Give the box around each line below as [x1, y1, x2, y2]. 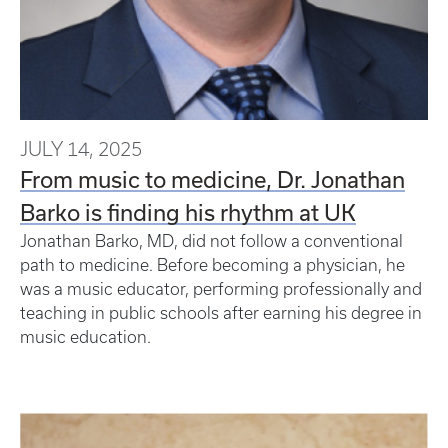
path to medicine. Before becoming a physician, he [20, 255, 405, 274]
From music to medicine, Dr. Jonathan [20, 165, 405, 192]
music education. [20, 327, 151, 346]
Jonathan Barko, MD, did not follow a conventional [20, 231, 403, 250]
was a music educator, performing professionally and [20, 279, 422, 298]
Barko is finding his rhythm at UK [20, 198, 356, 225]
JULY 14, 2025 [20, 137, 142, 160]
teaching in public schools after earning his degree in [20, 303, 422, 322]
